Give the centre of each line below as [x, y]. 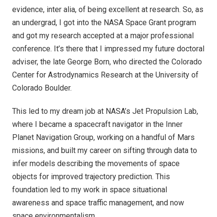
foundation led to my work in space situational [90, 189]
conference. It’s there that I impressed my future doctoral [108, 49]
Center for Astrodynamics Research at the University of [105, 75]
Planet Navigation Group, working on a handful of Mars [103, 137]
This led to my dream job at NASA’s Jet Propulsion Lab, [105, 111]
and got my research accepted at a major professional [103, 36]
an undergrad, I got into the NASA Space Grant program [104, 23]
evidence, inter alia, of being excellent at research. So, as [108, 10]
